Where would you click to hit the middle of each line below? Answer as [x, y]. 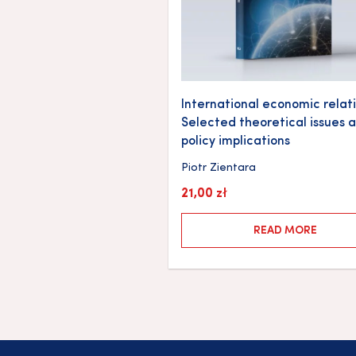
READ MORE [285, 231]
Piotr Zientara [219, 168]
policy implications [236, 142]
